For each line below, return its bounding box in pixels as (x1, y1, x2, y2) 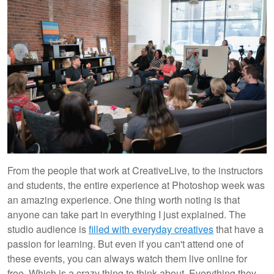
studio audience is (7, 222, 89, 237)
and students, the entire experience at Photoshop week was (7, 178, 265, 193)
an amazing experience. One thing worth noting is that (7, 193, 240, 207)
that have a (213, 222, 264, 237)
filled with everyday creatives (89, 222, 213, 237)
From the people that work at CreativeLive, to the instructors (7, 163, 263, 178)
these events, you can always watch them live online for (7, 251, 247, 266)
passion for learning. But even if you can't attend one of (7, 237, 243, 251)
